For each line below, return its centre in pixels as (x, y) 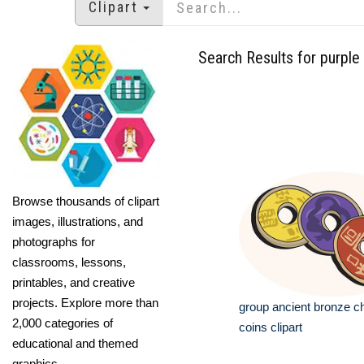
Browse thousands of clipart (86, 201)
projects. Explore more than (85, 302)
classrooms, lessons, (69, 262)
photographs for (54, 241)
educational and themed (75, 343)
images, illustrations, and (78, 221)
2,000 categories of (63, 323)
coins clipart (271, 327)
